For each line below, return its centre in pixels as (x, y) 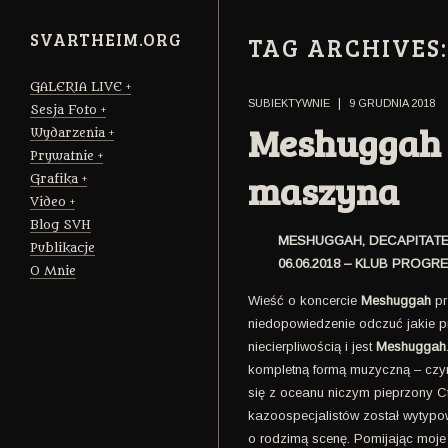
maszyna (323, 189)
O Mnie (53, 270)
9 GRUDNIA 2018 (392, 102)
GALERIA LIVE (76, 86)
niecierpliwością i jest (312, 346)
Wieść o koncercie (304, 300)
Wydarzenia (67, 132)
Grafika (54, 178)
